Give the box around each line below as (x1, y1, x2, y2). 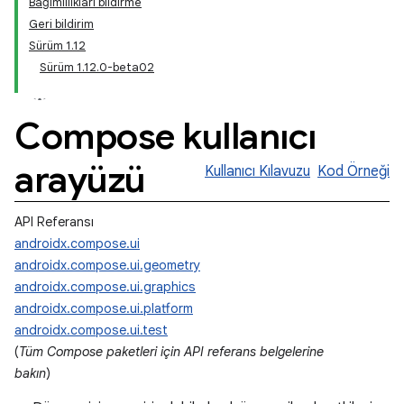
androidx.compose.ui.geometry (14, 257, 200, 273)
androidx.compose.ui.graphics (14, 279, 196, 295)
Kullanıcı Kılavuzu (205, 162, 310, 180)
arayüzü (14, 157, 145, 202)
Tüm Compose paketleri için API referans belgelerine (19, 344, 324, 360)
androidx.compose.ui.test (14, 322, 168, 338)
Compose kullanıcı (14, 114, 317, 159)
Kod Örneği (317, 162, 390, 180)
